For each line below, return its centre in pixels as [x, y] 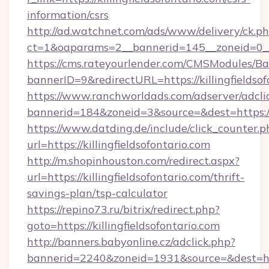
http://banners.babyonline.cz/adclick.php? [131, 242]
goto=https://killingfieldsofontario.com [123, 225]
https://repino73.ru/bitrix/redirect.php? [123, 209]
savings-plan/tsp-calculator [97, 193]
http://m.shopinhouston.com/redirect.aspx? [133, 161]
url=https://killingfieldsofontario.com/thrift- [136, 177]
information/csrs [68, 15]
